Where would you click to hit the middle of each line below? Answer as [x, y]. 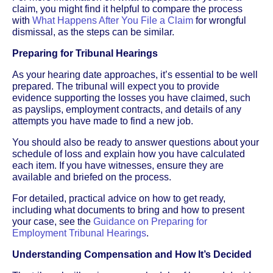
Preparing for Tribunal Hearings [85, 53]
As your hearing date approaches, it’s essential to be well [135, 74]
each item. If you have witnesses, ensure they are [118, 165]
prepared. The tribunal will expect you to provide [116, 86]
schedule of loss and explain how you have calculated [129, 154]
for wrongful [220, 20]
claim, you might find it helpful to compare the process [127, 9]
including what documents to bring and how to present [128, 210]
